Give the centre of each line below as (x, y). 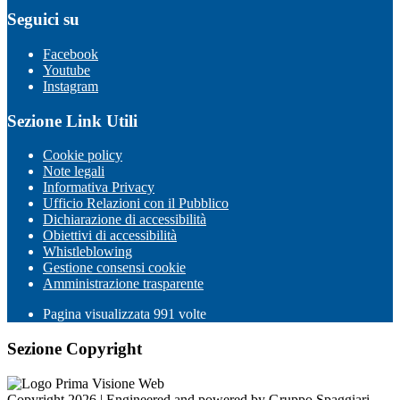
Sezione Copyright (75, 349)
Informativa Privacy (99, 187)
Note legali (74, 171)
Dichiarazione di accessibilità (125, 220)
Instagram (71, 86)
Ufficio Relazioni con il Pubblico (136, 204)
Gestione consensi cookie (114, 268)
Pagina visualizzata (98, 314)
